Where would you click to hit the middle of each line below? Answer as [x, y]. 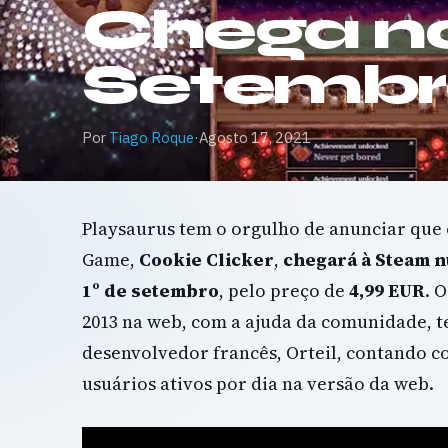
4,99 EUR [387, 290]
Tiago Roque [151, 137]
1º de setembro [150, 290]
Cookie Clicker [206, 259]
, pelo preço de [284, 290]
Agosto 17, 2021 [255, 137]
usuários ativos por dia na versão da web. [258, 383]
